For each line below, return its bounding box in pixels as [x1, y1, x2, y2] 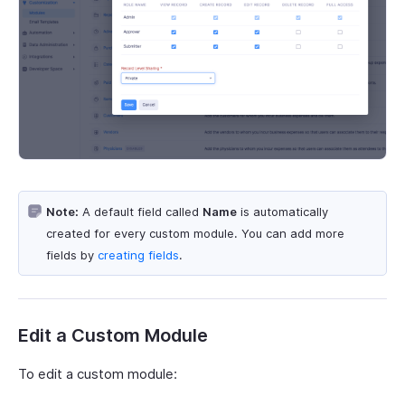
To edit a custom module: [18, 365, 177, 383]
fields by [46, 248, 98, 263]
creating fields [98, 248, 179, 263]
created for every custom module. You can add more [46, 226, 344, 241]
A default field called [79, 204, 202, 220]
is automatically [237, 204, 328, 220]
